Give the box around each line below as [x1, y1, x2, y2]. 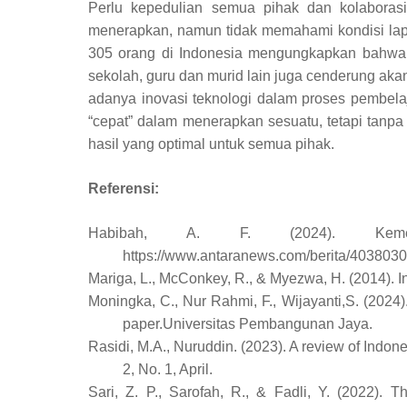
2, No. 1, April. [122, 362, 213, 378]
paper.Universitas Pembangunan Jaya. [122, 316, 372, 333]
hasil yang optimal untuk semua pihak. [88, 136, 334, 153]
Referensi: [88, 181, 159, 197]
